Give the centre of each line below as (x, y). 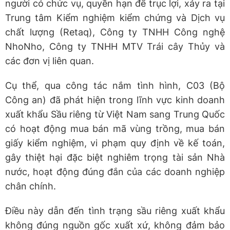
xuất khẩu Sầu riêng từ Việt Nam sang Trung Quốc (115, 114)
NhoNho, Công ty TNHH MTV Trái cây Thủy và (115, 46)
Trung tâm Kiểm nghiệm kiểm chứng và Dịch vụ (115, 17)
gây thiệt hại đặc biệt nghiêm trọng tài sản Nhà (115, 157)
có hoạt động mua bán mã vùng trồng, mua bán (115, 128)
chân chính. (31, 186)
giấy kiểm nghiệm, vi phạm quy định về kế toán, (115, 143)
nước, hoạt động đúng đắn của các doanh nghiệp (115, 171)
